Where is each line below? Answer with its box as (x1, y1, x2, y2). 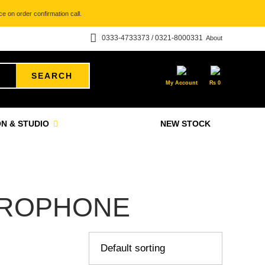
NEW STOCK (160, 119, 211, 128)
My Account (166, 80, 198, 86)
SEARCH (31, 71, 73, 80)
